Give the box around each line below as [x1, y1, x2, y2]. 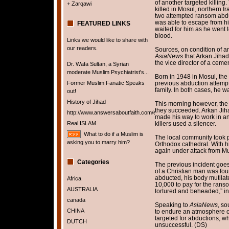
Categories [77, 158, 109, 166]
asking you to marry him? [66, 139, 130, 145]
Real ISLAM [66, 120, 96, 126]
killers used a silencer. [154, 120, 216, 127]
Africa [66, 175, 81, 181]
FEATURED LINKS [77, 20, 130, 27]
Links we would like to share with [66, 37, 148, 43]
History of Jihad [66, 99, 106, 105]
